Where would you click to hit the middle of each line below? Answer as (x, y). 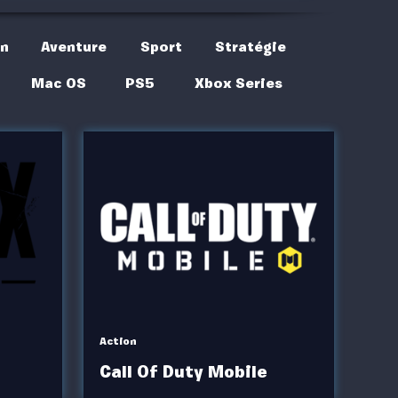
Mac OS (58, 84)
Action (118, 342)
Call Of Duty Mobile (183, 372)
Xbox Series (238, 84)
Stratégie (251, 47)
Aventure (74, 47)
